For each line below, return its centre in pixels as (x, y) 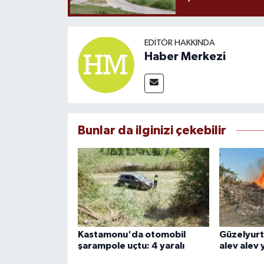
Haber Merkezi (185, 56)
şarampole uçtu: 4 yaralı (131, 245)
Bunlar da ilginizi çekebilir (152, 130)
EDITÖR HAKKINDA (179, 42)
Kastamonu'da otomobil (131, 234)
